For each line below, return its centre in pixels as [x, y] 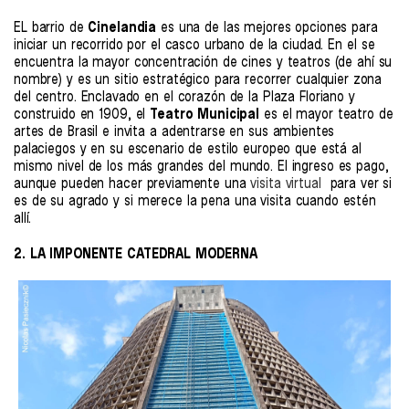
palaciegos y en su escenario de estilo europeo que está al [188, 149]
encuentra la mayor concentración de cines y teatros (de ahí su [203, 62]
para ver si [359, 184]
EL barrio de [51, 27]
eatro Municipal [209, 114]
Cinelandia [122, 27]
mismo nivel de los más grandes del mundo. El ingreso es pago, [201, 166]
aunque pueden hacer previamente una [130, 184]
